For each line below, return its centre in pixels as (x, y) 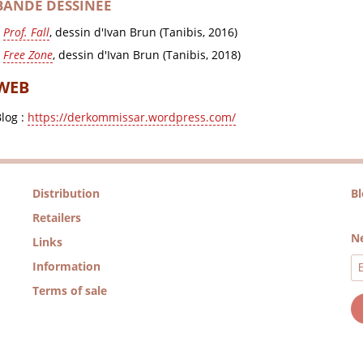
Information (66, 267)
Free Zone (28, 55)
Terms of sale (69, 291)
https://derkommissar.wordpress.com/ (131, 117)
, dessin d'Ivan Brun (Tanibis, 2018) (146, 55)
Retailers (56, 218)
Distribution (66, 194)
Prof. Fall (26, 32)
